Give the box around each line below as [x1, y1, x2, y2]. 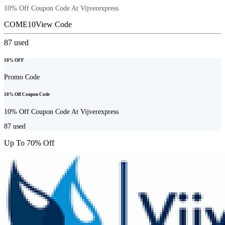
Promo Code [4, 73, 40, 81]
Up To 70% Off [4, 139, 54, 148]
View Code [36, 20, 72, 29]
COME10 [4, 20, 36, 29]
